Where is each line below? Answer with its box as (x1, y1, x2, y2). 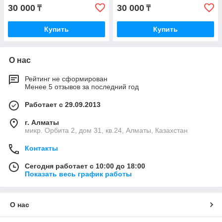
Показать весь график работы (25, 170, 132, 178)
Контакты (25, 144, 58, 152)
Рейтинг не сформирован (25, 75, 108, 83)
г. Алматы (25, 118, 59, 126)
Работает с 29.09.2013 (25, 101, 101, 109)
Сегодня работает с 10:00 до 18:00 (25, 162, 145, 170)
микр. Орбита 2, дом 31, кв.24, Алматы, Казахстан (25, 126, 188, 134)
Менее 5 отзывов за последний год (25, 83, 139, 91)
